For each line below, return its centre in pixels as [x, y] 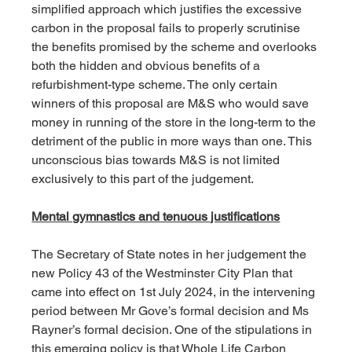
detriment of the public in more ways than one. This [174, 141]
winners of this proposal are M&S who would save [172, 104]
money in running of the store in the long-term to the [176, 123]
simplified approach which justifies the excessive [169, 9]
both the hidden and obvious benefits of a [148, 66]
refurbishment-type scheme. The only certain [156, 85]
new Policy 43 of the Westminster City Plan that [164, 273]
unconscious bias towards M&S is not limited [158, 160]
